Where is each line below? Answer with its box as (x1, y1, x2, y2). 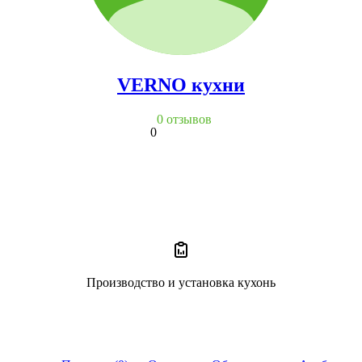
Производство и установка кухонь (86, 275, 276, 289)
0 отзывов (157, 112, 212, 126)
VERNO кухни (117, 74, 245, 95)
